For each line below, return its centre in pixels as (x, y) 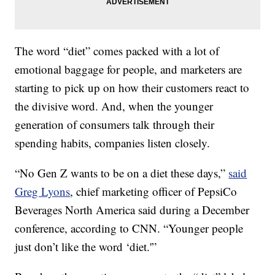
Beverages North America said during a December (132, 210)
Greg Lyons (43, 192)
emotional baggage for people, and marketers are (129, 69)
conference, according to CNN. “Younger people (129, 228)
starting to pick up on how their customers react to (132, 88)
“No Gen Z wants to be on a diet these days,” (122, 173)
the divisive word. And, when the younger (114, 106)
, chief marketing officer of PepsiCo (154, 192)
